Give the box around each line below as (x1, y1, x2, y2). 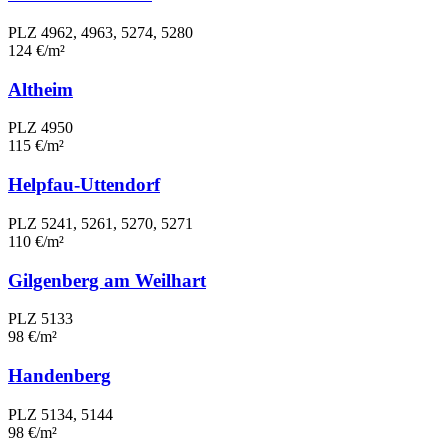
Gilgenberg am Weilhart (8, 269, 206, 291)
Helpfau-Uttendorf (8, 174, 160, 196)
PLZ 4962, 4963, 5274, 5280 (8, 23, 193, 41)
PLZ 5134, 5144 (8, 405, 113, 423)
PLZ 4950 (8, 119, 73, 137)
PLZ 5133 (8, 310, 73, 328)
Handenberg (8, 365, 111, 386)
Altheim (8, 78, 73, 100)
